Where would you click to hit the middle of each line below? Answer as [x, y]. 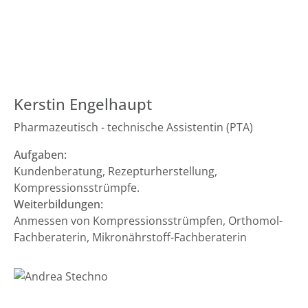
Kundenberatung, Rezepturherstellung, [115, 171]
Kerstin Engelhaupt [83, 104]
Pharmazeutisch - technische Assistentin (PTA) [133, 127]
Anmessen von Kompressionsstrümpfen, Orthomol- [148, 221]
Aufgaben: [40, 155]
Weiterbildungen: [58, 204]
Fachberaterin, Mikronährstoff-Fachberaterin [130, 237]
